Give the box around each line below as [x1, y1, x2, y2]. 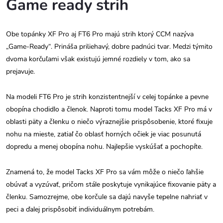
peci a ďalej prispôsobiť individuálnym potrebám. [6, 204, 154, 214]
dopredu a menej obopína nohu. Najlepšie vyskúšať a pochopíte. [6, 141, 203, 151]
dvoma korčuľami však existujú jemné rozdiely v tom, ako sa [6, 54, 190, 64]
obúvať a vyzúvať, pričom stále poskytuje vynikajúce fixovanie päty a [6, 179, 216, 189]
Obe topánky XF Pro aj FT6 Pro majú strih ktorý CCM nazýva [6, 29, 194, 39]
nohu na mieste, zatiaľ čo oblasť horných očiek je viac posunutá [6, 129, 201, 139]
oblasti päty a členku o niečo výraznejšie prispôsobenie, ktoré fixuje [6, 116, 213, 126]
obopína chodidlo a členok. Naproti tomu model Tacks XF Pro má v [6, 104, 212, 114]
